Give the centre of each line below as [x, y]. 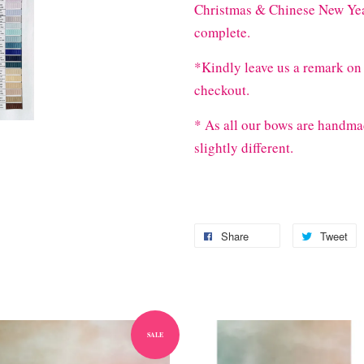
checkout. [222, 90]
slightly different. [246, 148]
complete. [222, 32]
